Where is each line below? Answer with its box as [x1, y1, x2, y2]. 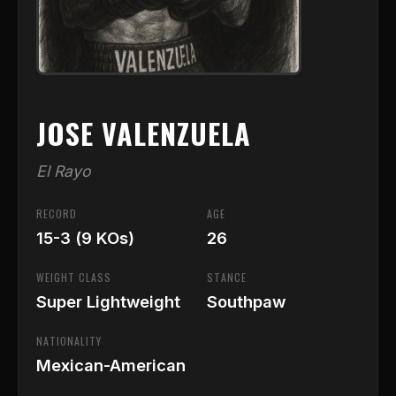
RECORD [36, 206, 77, 221]
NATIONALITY [36, 333, 102, 348]
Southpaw [207, 292, 286, 311]
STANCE [207, 270, 247, 285]
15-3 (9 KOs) [36, 228, 134, 247]
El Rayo [36, 162, 91, 180]
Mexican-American [36, 355, 186, 375]
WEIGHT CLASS [36, 270, 111, 285]
